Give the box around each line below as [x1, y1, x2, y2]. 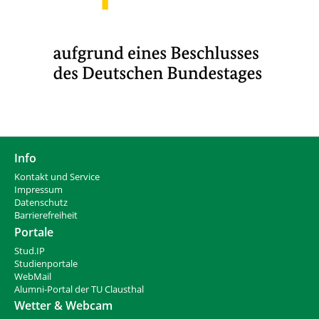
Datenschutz [14, 196, 68, 209]
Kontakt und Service [14, 170, 100, 183]
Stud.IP [14, 244, 45, 257]
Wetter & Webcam [14, 298, 113, 314]
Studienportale [14, 257, 78, 270]
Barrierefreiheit [14, 209, 78, 221]
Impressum [14, 183, 63, 196]
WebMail [14, 270, 51, 283]
